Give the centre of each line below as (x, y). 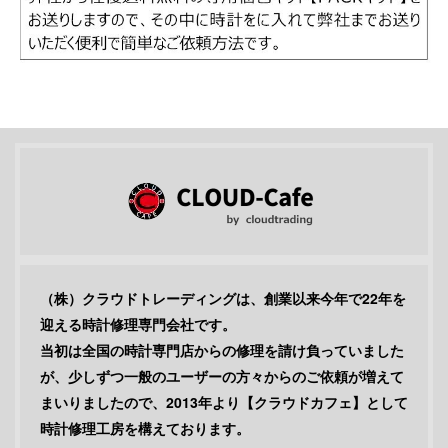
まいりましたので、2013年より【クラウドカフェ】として (224, 401)
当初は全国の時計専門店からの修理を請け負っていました (222, 349)
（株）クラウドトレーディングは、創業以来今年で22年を (223, 297)
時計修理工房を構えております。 (145, 427)
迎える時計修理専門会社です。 (138, 323)
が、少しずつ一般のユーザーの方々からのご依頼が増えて (222, 375)
